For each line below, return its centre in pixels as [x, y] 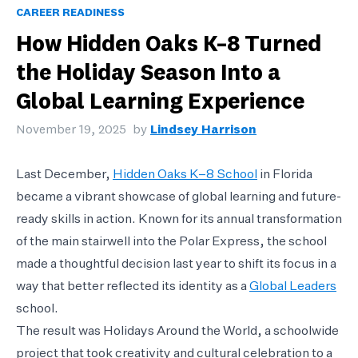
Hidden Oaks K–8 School [185, 175]
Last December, [64, 175]
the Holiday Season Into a [148, 74]
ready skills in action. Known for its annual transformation [179, 219]
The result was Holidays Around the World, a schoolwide [177, 331]
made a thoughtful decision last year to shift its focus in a [176, 264]
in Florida [285, 175]
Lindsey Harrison [203, 130]
